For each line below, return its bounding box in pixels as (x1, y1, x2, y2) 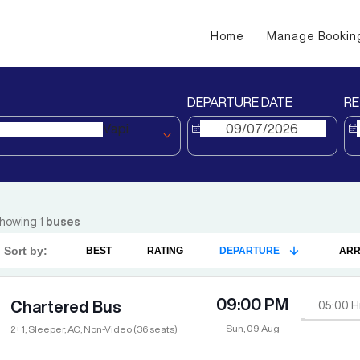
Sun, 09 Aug (225, 323, 280, 333)
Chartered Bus (10, 298, 121, 315)
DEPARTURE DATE (187, 96, 292, 109)
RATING (147, 245, 184, 257)
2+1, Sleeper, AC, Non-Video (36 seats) (10, 324, 178, 334)
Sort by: (4, 244, 47, 258)
